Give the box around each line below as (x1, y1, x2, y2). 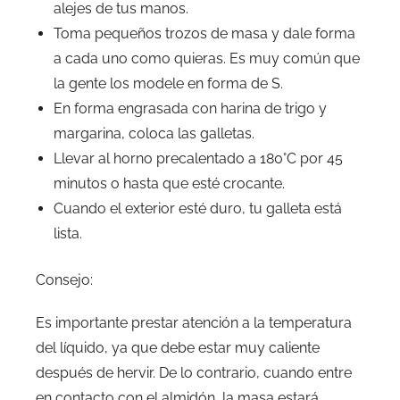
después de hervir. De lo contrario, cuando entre (36, 363, 352, 381)
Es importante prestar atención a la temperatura (36, 313, 352, 331)
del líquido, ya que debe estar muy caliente (36, 338, 320, 356)
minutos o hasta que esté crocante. (54, 174, 285, 192)
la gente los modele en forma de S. (54, 74, 283, 92)
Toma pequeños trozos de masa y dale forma (54, 24, 355, 42)
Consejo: (36, 271, 93, 288)
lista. (54, 224, 82, 242)
